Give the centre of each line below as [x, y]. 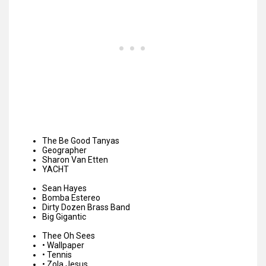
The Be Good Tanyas [81, 141]
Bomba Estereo [71, 198]
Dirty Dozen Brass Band [86, 208]
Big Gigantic [64, 217]
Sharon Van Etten [75, 160]
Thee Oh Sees [69, 236]
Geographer [64, 151]
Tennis [59, 255]
